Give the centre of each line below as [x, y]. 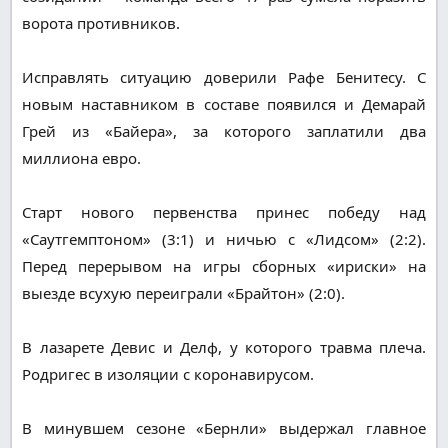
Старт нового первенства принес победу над [224, 211]
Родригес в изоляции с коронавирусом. [168, 373]
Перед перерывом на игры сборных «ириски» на [224, 265]
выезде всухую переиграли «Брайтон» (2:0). [183, 292]
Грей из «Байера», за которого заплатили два [224, 130]
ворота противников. [101, 22]
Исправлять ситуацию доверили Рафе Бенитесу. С [224, 76]
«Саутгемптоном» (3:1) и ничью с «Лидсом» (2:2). [224, 238]
